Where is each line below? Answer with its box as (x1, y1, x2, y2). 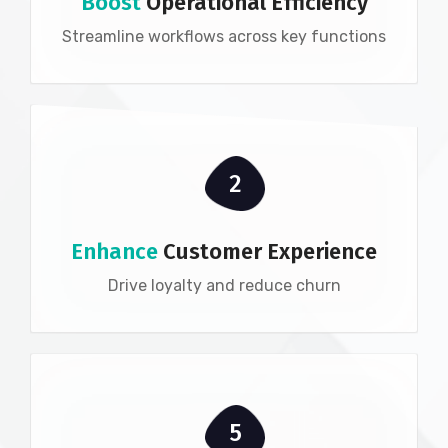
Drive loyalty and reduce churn (107, 276, 341, 296)
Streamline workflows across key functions (62, 27, 386, 47)
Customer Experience (158, 238, 377, 266)
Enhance (71, 238, 158, 266)
